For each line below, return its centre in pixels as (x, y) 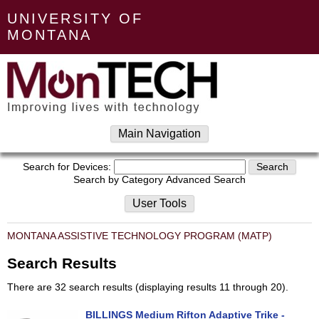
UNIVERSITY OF (75, 19)
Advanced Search (206, 180)
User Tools (159, 203)
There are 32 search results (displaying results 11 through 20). (148, 287)
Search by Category (118, 180)
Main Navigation (159, 134)
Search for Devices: (67, 167)
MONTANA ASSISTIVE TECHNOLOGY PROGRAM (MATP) (140, 236)
